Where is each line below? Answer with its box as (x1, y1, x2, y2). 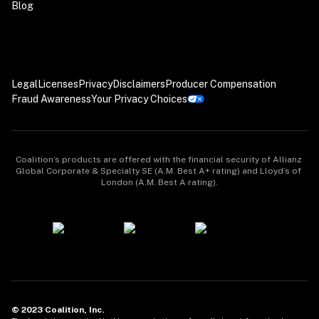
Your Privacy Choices (91, 93, 187, 105)
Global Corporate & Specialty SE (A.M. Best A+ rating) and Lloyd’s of (16, 165, 301, 176)
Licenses (38, 78, 78, 90)
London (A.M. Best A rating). (101, 177, 218, 187)
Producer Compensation (165, 78, 276, 90)
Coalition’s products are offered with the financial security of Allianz (15, 154, 302, 164)
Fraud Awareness (11, 93, 91, 105)
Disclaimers (113, 78, 165, 90)
